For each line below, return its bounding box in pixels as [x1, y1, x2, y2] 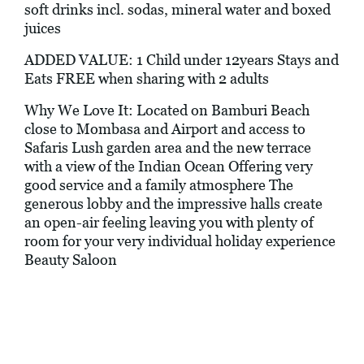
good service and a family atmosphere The [24, 176, 293, 194]
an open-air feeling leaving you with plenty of [24, 214, 314, 232]
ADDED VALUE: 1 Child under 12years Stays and [24, 51, 339, 69]
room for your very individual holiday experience [24, 232, 336, 250]
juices [24, 19, 61, 37]
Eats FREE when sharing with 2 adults [24, 70, 269, 88]
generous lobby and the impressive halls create [24, 195, 323, 213]
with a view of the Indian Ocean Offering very [24, 158, 313, 175]
